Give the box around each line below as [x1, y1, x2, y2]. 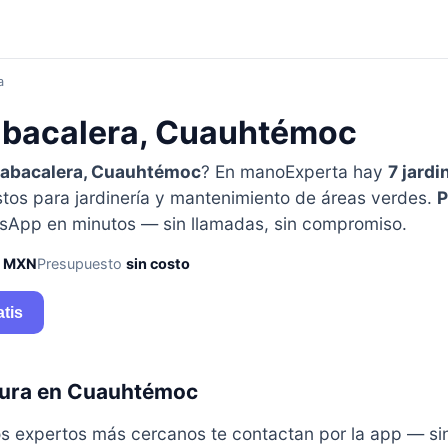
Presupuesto [36, 254, 126, 272]
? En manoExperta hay [200, 160, 388, 182]
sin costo [125, 254, 190, 272]
